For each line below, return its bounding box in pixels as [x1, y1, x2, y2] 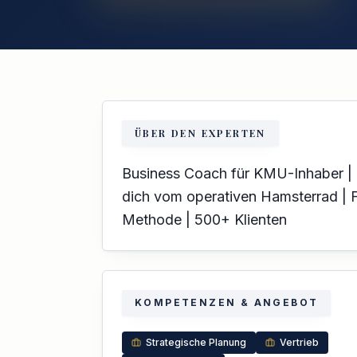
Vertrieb [280, 336, 319, 348]
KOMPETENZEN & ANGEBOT [135, 296, 319, 308]
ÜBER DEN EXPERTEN [135, 127, 266, 139]
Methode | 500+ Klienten [122, 211, 287, 228]
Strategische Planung [146, 336, 246, 348]
